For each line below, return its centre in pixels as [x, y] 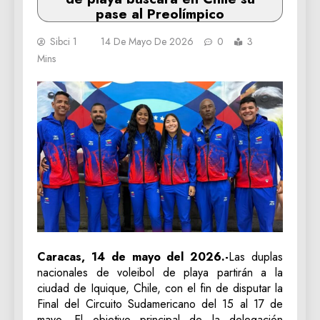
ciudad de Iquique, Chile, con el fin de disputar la [160, 288]
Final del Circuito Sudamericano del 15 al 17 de [160, 304]
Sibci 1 [64, 41]
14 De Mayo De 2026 [147, 41]
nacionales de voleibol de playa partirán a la [160, 272]
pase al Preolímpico [160, 14]
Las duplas [256, 256]
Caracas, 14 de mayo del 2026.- [133, 256]
